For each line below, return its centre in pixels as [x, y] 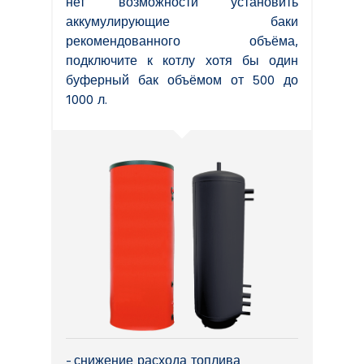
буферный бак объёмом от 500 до [182, 80]
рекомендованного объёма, [182, 41]
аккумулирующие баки [182, 21]
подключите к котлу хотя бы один [182, 60]
